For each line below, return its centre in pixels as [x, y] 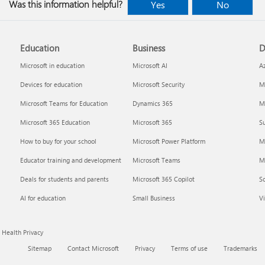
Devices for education [51, 84]
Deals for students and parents [65, 179]
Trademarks [240, 248]
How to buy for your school [59, 141]
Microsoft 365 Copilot [163, 179]
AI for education [43, 198]
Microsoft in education [53, 65]
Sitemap [39, 248]
